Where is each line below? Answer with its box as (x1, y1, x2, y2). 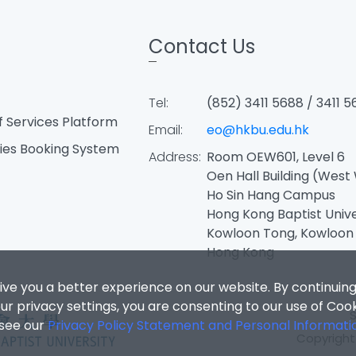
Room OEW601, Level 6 (206, 147, 348, 166)
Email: (148, 120, 183, 139)
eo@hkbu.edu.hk (206, 120, 309, 139)
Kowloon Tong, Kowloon (206, 223, 354, 242)
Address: (148, 147, 201, 166)
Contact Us (148, 33, 255, 60)
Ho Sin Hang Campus (206, 185, 335, 204)
